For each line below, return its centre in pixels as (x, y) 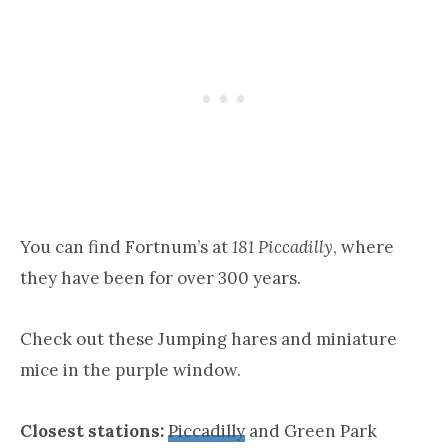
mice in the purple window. (130, 369)
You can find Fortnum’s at (126, 246)
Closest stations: (92, 430)
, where (363, 246)
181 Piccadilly (282, 246)
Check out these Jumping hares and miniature (208, 338)
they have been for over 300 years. (160, 277)
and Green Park (311, 430)
